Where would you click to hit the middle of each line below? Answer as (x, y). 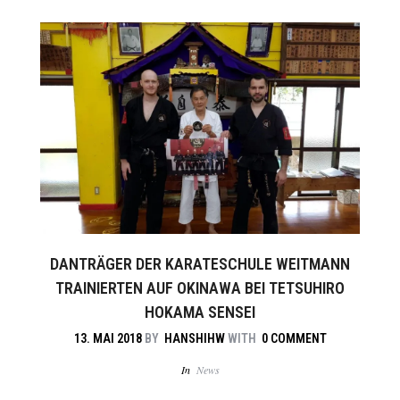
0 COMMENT (294, 338)
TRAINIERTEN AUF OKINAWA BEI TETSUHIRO (200, 287)
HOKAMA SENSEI (200, 312)
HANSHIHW (194, 338)
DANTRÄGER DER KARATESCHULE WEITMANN (200, 263)
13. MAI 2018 (108, 338)
